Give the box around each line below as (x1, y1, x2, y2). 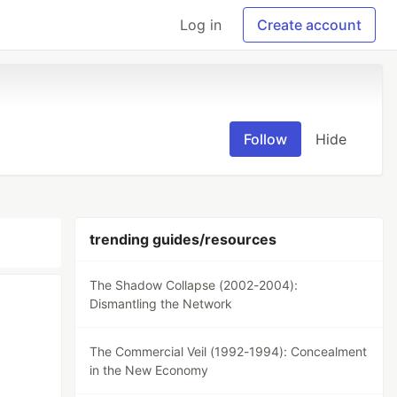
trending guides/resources (90, 230, 277, 248)
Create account (257, 16, 362, 34)
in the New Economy (90, 362, 209, 378)
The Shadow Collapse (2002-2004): (90, 277, 299, 292)
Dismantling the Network (90, 296, 233, 311)
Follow (244, 130, 287, 148)
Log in (180, 16, 222, 34)
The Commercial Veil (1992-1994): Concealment (90, 344, 368, 359)
